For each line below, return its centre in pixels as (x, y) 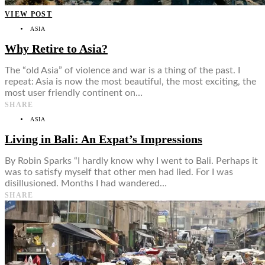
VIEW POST (29, 14)
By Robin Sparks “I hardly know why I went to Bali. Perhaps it (131, 161)
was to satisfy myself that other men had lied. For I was (119, 172)
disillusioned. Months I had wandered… (86, 184)
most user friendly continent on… (74, 93)
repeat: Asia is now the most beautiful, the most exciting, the (130, 82)
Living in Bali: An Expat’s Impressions (104, 139)
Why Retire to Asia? (56, 48)
